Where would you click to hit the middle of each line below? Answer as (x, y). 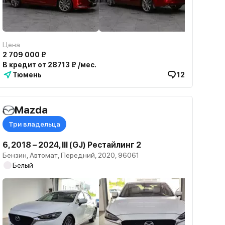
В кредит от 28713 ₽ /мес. (50, 65)
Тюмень (27, 75)
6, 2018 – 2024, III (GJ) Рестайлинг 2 (72, 145)
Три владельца (35, 124)
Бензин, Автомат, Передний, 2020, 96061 (71, 155)
